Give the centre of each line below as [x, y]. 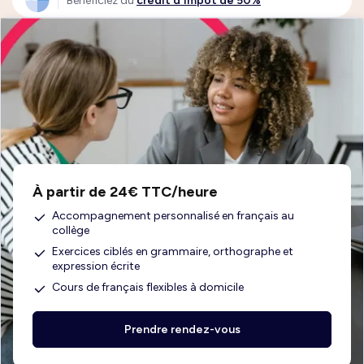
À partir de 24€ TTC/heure [125, 192]
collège [71, 230]
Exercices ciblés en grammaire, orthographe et [173, 251]
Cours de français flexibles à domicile [148, 287]
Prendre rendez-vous [182, 329]
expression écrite [96, 266]
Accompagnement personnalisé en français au [173, 216]
